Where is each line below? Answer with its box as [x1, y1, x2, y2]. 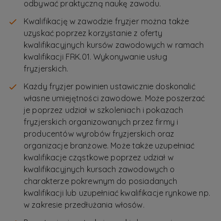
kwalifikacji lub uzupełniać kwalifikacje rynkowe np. [24, 188, 210, 198]
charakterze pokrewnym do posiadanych [24, 176, 178, 186]
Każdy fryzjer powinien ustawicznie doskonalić [24, 81, 195, 92]
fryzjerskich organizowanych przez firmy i [24, 117, 179, 127]
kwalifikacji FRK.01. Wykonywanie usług [24, 52, 167, 62]
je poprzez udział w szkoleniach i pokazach [24, 105, 184, 115]
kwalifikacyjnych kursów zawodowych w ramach [24, 40, 204, 50]
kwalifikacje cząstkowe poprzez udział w [24, 152, 174, 163]
